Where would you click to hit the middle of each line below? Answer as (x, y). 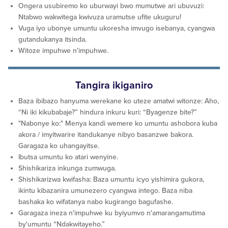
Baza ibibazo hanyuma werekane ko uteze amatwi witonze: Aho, (119, 101)
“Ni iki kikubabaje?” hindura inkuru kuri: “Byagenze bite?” (110, 112)
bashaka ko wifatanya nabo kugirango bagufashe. (96, 202)
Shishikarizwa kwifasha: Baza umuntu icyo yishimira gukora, (111, 179)
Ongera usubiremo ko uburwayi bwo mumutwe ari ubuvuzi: (111, 6)
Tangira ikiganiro (114, 85)
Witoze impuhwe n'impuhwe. (63, 50)
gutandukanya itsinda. (52, 39)
